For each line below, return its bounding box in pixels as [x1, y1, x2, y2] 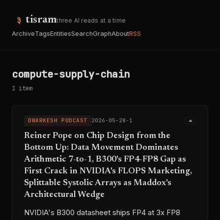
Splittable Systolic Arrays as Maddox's [24, 178, 171, 188]
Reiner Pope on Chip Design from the [24, 131, 170, 140]
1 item [12, 84, 32, 92]
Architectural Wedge [24, 190, 105, 199]
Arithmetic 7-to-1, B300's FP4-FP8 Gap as [24, 155, 186, 164]
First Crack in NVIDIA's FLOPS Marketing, [24, 166, 192, 176]
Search [71, 30, 93, 37]
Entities [50, 30, 71, 37]
